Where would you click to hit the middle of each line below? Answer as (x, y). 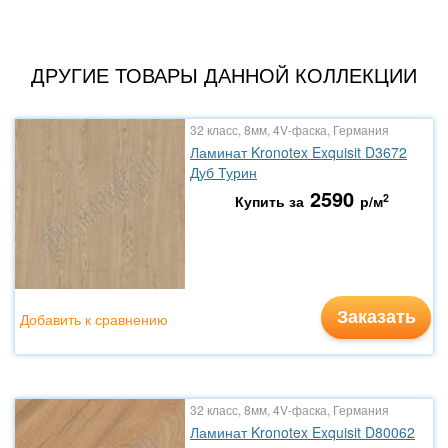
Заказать (376, 316)
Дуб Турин (223, 172)
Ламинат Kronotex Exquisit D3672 (298, 152)
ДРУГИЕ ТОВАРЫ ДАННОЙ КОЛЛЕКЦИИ (224, 74)
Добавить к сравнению (94, 319)
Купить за (269, 201)
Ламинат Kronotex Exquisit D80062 (302, 432)
